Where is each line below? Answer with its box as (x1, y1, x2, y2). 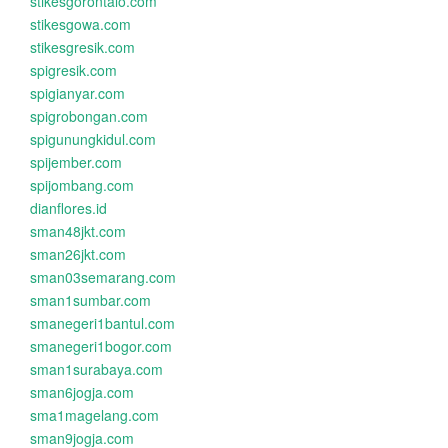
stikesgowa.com (30, 14, 131, 34)
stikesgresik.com (30, 37, 135, 57)
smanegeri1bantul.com (30, 313, 175, 333)
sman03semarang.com (30, 267, 176, 287)
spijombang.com (30, 175, 134, 195)
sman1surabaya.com (30, 359, 163, 379)
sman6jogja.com (30, 382, 134, 402)
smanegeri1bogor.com (30, 336, 172, 356)
